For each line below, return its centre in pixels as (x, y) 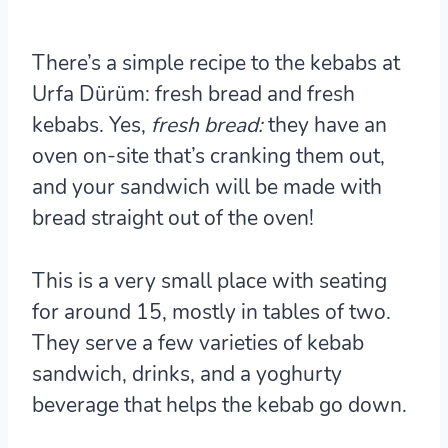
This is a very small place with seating (209, 280)
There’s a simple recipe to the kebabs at (216, 62)
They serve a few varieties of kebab (198, 342)
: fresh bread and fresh (250, 93)
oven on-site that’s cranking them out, (208, 155)
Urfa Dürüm (88, 93)
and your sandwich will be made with (207, 186)
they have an (325, 124)
